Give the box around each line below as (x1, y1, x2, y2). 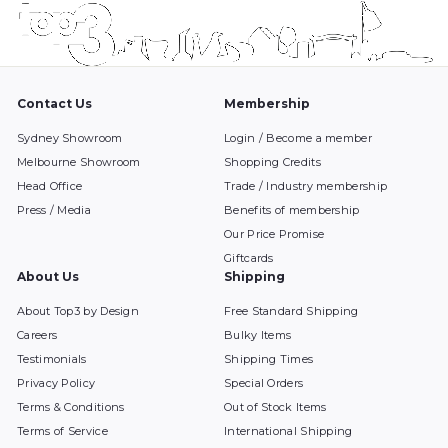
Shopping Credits (224, 154, 321, 169)
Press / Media (17, 202, 91, 217)
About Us (17, 268, 79, 284)
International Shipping (224, 423, 353, 438)
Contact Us (17, 95, 92, 111)
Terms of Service (17, 423, 108, 438)
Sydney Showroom (17, 130, 123, 145)
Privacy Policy (17, 375, 96, 390)
